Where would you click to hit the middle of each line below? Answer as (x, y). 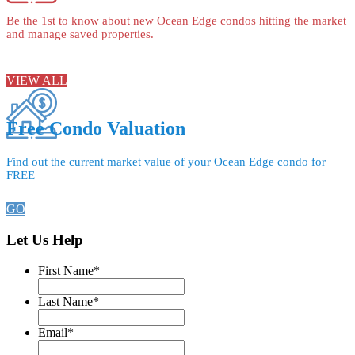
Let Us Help (45, 240)
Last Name (65, 301)
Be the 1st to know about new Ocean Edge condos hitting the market (176, 20)
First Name (66, 270)
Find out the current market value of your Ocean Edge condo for (166, 162)
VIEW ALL (37, 80)
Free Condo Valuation (96, 129)
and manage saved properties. (80, 34)
